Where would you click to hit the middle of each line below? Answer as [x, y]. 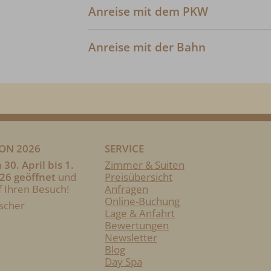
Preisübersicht [139, 177]
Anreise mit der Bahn [147, 47]
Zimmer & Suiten [145, 165]
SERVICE [124, 149]
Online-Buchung [142, 201]
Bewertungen [137, 226]
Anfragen [126, 189]
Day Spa [123, 262]
